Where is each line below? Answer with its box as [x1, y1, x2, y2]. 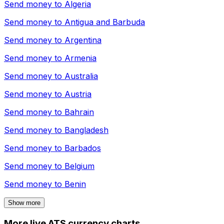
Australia [64, 70, 98, 81]
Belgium [64, 160, 94, 171]
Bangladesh [64, 124, 108, 135]
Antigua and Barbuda [64, 16, 145, 27]
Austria [64, 88, 91, 99]
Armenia [64, 52, 96, 63]
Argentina [64, 34, 101, 45]
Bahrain [64, 106, 94, 117]
